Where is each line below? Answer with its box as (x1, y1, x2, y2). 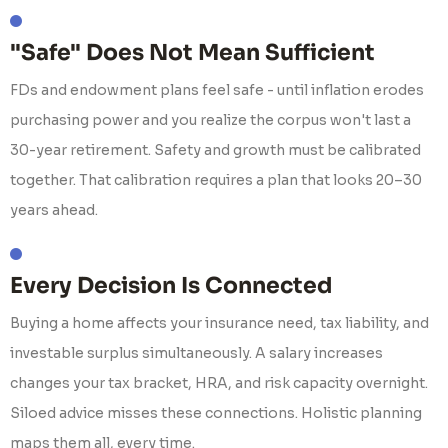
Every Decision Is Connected (10, 272, 332, 299)
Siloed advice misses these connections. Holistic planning (10, 404, 422, 422)
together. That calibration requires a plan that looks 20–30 (10, 171, 422, 189)
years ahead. (10, 201, 98, 219)
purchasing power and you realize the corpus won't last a (10, 111, 411, 129)
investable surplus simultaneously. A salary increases (10, 344, 383, 362)
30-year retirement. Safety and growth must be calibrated (10, 141, 421, 159)
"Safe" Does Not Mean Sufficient (10, 39, 375, 66)
